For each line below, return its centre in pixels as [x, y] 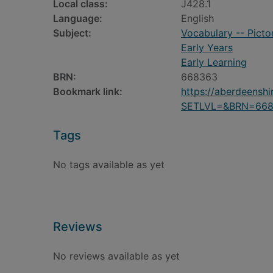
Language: [78, 18]
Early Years [207, 48]
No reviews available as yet [116, 256]
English [197, 18]
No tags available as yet [109, 165]
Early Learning [214, 62]
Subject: [72, 33]
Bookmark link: [88, 91]
